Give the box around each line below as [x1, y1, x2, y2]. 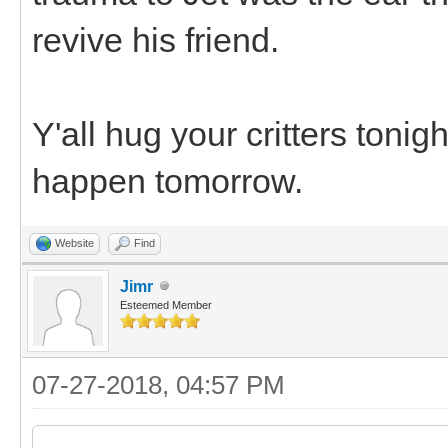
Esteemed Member [120, 298, 212, 311]
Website [55, 236, 94, 249]
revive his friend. [32, 20, 297, 59]
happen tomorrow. [32, 161, 303, 200]
